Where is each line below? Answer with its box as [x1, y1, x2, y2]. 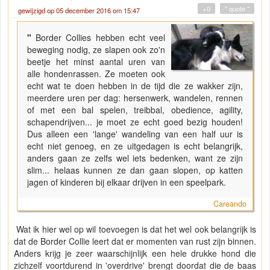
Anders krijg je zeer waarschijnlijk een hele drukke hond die [14, 247, 256, 260]
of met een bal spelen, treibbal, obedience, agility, [27, 104, 243, 116]
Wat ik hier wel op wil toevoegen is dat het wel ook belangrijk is [14, 223, 256, 236]
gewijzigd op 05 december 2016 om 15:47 [18, 5, 140, 16]
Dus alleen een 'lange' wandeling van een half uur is [27, 128, 243, 140]
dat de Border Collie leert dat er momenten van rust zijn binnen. [14, 235, 256, 248]
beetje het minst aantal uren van [27, 55, 166, 68]
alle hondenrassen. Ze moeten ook [27, 67, 166, 80]
